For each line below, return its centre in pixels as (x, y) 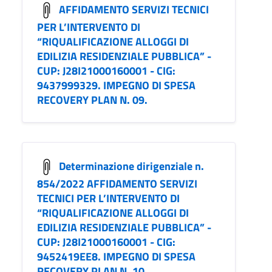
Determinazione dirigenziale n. (131, 166)
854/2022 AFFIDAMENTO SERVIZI (117, 184)
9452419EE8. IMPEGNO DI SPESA (116, 257)
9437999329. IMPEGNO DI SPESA (116, 86)
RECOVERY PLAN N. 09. (92, 100)
